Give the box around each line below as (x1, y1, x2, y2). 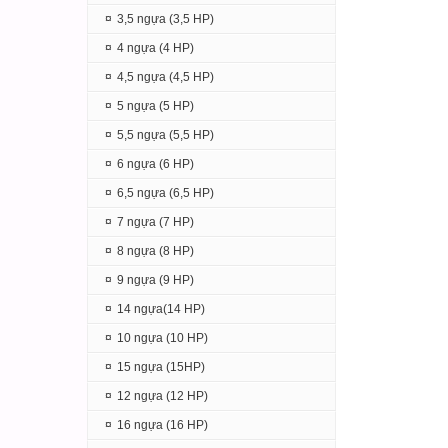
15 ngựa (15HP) (117, 360, 205, 374)
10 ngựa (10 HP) (117, 331, 208, 345)
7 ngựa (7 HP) (117, 215, 194, 229)
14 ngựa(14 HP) (117, 302, 205, 316)
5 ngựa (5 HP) (117, 99, 194, 113)
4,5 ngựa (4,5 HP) (117, 70, 214, 84)
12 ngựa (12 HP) (117, 389, 208, 403)
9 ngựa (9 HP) (117, 273, 194, 287)
